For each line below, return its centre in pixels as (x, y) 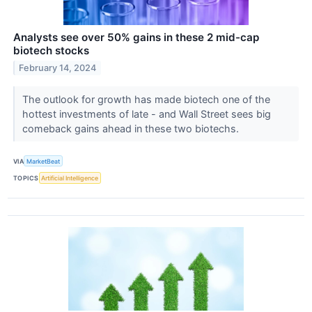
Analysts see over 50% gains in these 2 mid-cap (136, 38)
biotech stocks (51, 51)
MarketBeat (44, 161)
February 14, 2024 (58, 68)
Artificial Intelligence (70, 178)
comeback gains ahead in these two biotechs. (132, 129)
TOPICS (26, 178)
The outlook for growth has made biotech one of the (146, 100)
